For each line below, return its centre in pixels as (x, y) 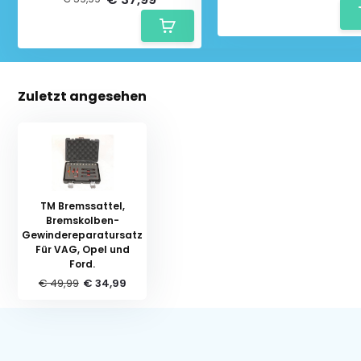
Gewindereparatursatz (83, 234)
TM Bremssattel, (82, 205)
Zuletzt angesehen (83, 96)
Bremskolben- (82, 220)
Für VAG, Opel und (82, 249)
